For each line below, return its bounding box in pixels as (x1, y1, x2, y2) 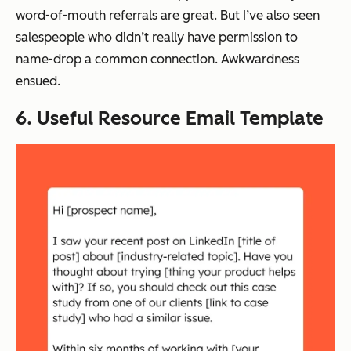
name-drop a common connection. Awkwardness (16, 52, 299, 67)
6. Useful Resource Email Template (16, 107, 324, 130)
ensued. (16, 74, 60, 89)
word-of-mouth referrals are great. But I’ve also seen (16, 8, 320, 24)
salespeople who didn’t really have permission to (16, 30, 298, 45)
